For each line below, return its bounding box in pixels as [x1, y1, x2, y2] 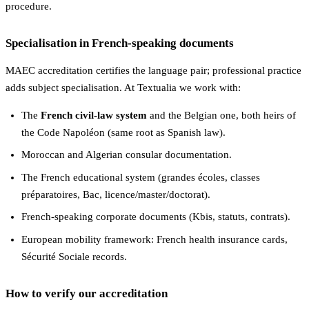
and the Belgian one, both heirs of [146, 109, 296, 121]
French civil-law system [40, 109, 147, 121]
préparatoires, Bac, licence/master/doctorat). [21, 188, 210, 200]
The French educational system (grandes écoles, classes [21, 171, 260, 183]
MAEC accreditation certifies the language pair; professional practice [6, 64, 301, 76]
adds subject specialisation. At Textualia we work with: [6, 81, 241, 93]
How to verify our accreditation [6, 286, 168, 300]
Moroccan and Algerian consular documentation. [21, 149, 232, 161]
